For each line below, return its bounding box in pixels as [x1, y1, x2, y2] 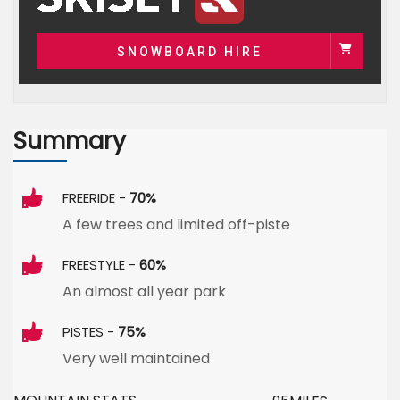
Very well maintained [62, 348, 210, 369]
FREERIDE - [62, 188, 129, 207]
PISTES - [62, 322, 118, 341]
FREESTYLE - [62, 255, 139, 274]
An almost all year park [62, 281, 226, 302]
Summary [13, 125, 126, 157]
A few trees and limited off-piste [62, 214, 290, 235]
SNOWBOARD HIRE [116, 45, 262, 59]
